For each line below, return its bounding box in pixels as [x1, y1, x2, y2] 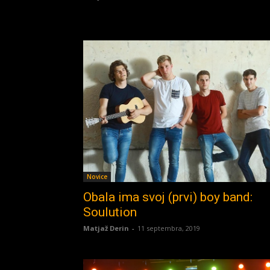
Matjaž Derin [83, 223, 129, 233]
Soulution [83, 204, 137, 219]
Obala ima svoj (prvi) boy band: [83, 189, 253, 204]
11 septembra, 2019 [137, 223, 200, 233]
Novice [87, 172, 107, 181]
